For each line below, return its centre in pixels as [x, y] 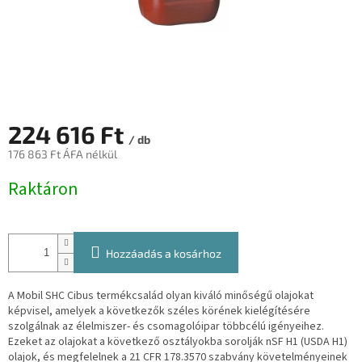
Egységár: [33, 177]
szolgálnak [35, 327]
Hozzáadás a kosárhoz [164, 254]
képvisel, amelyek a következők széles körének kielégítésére [159, 311]
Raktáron [43, 189]
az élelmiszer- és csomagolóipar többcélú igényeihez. [193, 327]
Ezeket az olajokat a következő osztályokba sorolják [137, 342]
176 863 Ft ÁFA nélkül [63, 154]
